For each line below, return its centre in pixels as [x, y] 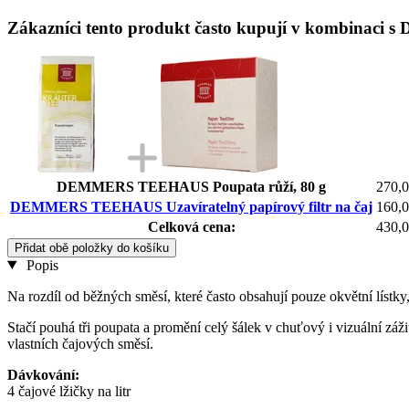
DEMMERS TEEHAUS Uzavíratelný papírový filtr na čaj [191, 206]
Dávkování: [43, 374]
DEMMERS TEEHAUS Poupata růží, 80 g [191, 186]
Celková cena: [191, 226]
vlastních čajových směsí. [80, 343]
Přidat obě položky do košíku [92, 247]
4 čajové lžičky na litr [69, 391]
